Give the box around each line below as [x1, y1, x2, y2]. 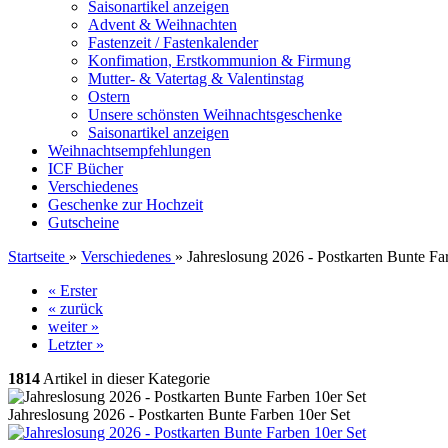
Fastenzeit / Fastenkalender [88, 34, 258, 51]
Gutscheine [48, 214, 119, 231]
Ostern [88, 88, 130, 105]
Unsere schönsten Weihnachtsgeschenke [88, 106, 342, 123]
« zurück [48, 300, 103, 317]
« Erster [48, 282, 97, 299]
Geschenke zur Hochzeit [48, 196, 203, 213]
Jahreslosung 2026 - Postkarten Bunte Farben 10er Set [8, 406, 350, 423]
